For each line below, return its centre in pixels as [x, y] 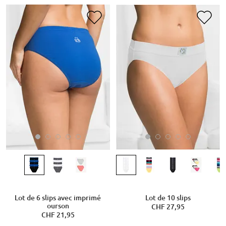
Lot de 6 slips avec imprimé [58, 198]
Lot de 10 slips [168, 198]
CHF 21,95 [58, 215]
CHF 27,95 [168, 207]
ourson [58, 206]
